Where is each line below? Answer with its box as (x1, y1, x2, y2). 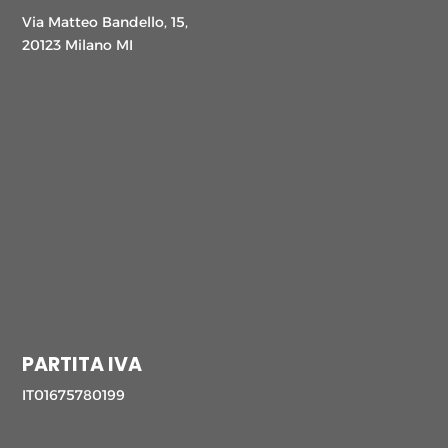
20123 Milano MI (22, 35, 134, 54)
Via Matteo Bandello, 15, (22, 12, 189, 31)
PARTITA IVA (22, 351, 143, 379)
